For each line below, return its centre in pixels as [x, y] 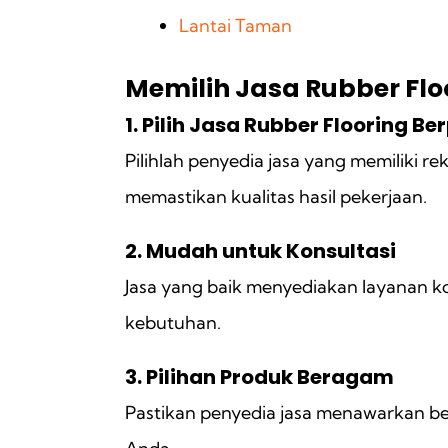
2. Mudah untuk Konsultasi [260, 250]
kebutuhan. [173, 322]
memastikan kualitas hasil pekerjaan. [276, 196]
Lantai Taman [235, 25]
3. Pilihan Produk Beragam [259, 376]
